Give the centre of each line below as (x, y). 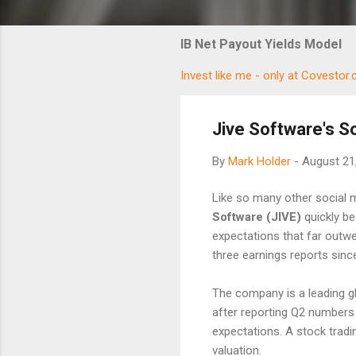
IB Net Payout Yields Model (261, 44)
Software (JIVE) (257, 217)
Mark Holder (259, 161)
